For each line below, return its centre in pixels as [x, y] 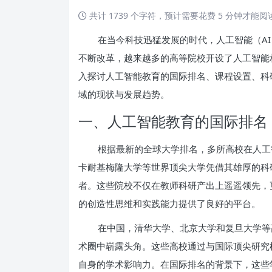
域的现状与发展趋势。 [124, 94]
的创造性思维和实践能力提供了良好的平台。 [169, 203]
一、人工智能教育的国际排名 [173, 121]
